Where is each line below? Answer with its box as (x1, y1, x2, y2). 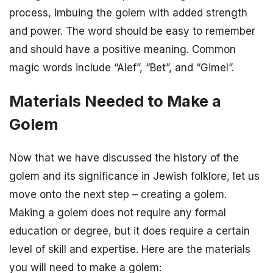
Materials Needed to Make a (9, 91, 221, 111)
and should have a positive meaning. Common (9, 43, 236, 56)
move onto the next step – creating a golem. (9, 188, 227, 201)
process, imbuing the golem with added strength (9, 7, 247, 19)
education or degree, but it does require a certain (9, 225, 250, 238)
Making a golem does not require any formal (9, 207, 226, 219)
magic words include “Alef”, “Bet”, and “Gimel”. (9, 62, 234, 74)
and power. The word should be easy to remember (9, 25, 255, 38)
